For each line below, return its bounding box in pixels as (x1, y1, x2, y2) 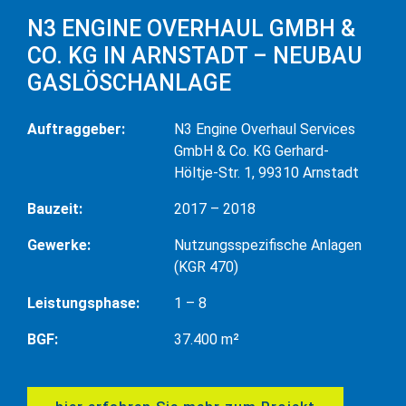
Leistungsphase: (27, 295, 140, 313)
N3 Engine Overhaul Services (174, 121, 355, 139)
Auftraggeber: (27, 121, 125, 139)
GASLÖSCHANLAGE (27, 70, 231, 97)
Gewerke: (27, 237, 91, 255)
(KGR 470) (174, 258, 238, 276)
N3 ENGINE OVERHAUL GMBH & (27, 15, 355, 43)
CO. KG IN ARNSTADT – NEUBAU (27, 43, 362, 70)
